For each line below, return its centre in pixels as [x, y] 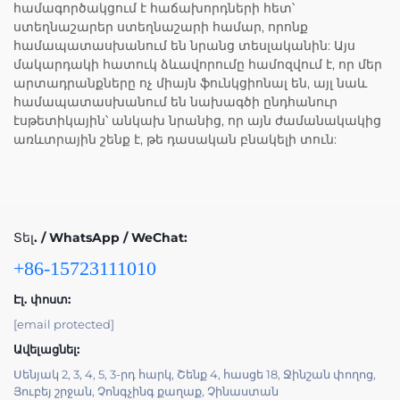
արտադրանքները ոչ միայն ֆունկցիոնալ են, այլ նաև [190, 83]
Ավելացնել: [46, 350]
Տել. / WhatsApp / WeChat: [100, 238]
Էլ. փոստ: [42, 300]
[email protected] [64, 325]
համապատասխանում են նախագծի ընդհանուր [175, 102]
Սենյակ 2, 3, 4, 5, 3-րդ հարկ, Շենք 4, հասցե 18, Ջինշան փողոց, [195, 375]
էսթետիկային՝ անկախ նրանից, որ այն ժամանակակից [197, 121]
